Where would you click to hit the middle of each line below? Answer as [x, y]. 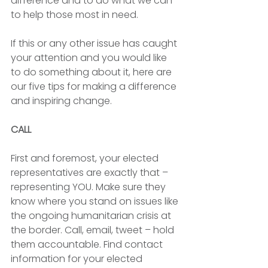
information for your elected [78, 259]
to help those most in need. [76, 15]
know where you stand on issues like [96, 201]
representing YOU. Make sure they [89, 187]
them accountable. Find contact [88, 244]
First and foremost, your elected [86, 158]
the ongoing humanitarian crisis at [92, 216]
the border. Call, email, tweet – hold [94, 230]
